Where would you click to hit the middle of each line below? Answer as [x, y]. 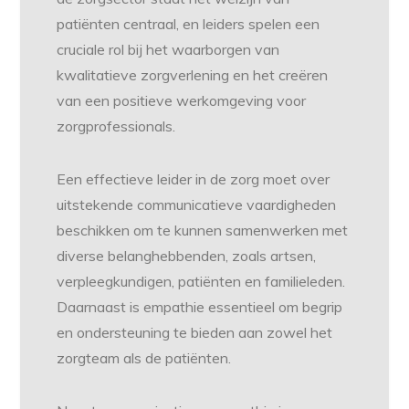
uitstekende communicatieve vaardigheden [197, 205]
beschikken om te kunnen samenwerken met [203, 231]
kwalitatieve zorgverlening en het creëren [193, 75]
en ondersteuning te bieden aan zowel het [195, 333]
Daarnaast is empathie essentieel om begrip [200, 307]
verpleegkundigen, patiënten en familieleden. [201, 282]
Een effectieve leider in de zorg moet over [194, 179]
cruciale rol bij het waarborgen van [168, 50]
